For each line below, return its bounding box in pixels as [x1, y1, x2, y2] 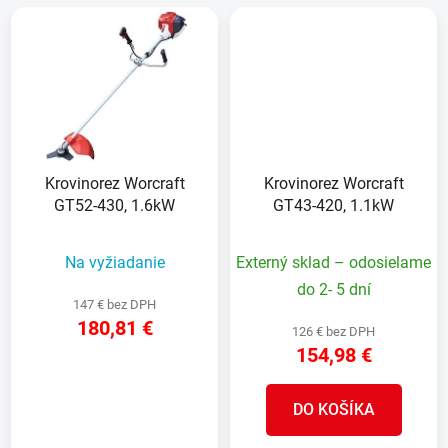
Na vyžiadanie [64, 253, 165, 273]
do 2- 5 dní [296, 280, 371, 300]
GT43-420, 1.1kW [273, 196, 394, 216]
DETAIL [88, 378, 141, 398]
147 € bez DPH [73, 297, 156, 313]
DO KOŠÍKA [292, 400, 375, 420]
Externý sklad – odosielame [236, 253, 431, 273]
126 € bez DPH [292, 324, 375, 340]
